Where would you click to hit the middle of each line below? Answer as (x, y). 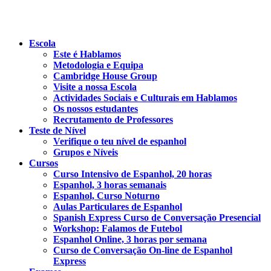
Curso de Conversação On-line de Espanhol (143, 250)
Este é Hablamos (87, 54)
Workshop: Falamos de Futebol (118, 228)
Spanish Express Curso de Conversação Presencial (157, 217)
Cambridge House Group (105, 76)
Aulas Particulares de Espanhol (118, 207)
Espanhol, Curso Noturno (106, 196)
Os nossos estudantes (96, 109)
